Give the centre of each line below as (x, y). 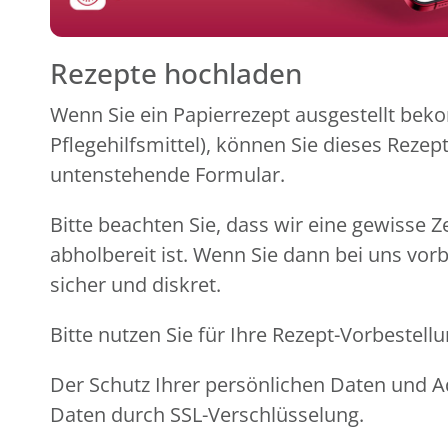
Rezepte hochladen (176, 73)
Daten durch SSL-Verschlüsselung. (207, 415)
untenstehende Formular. (167, 175)
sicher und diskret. (135, 285)
